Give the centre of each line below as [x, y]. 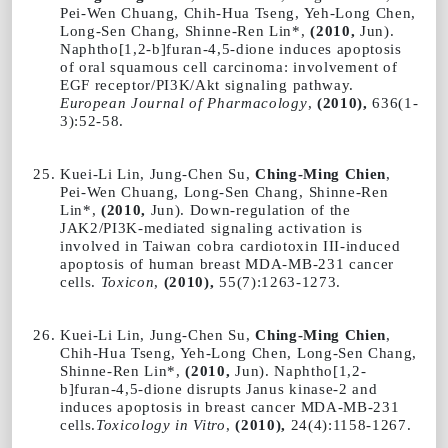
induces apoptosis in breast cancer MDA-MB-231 [230, 406]
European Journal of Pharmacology [184, 102]
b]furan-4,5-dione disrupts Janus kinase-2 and [219, 388]
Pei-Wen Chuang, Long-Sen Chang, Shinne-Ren [224, 191]
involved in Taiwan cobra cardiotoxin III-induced [230, 245]
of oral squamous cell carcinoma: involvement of [229, 66]
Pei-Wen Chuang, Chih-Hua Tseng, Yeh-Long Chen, [238, 12]
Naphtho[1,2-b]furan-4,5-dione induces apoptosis [231, 48]
